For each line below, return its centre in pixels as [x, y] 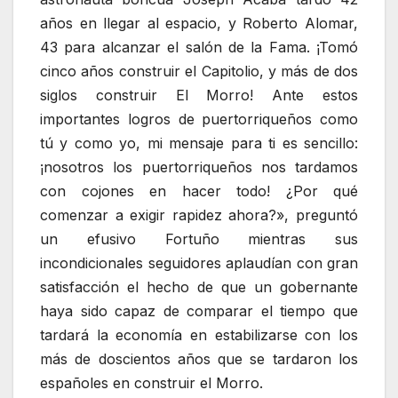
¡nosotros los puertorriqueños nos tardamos [199, 167]
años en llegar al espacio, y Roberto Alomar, [199, 23]
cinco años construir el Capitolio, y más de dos [199, 71]
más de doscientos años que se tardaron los [199, 358]
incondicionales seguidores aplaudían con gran [199, 263]
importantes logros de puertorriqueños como [199, 119]
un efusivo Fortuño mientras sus [199, 239]
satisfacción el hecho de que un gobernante [199, 287]
